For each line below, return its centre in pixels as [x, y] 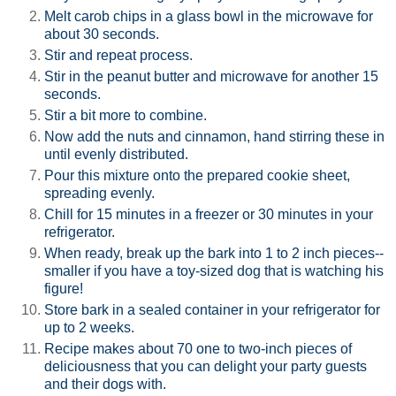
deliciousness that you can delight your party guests [206, 366]
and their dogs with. [105, 384]
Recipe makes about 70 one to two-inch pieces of [198, 348]
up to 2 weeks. [89, 327]
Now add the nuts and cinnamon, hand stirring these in [214, 136]
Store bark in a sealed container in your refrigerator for [212, 309]
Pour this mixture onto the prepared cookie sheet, [197, 175]
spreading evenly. [99, 193]
